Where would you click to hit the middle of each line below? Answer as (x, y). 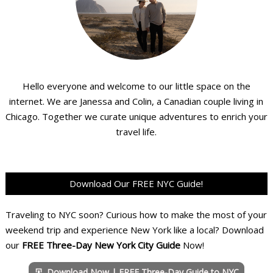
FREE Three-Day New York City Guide (101, 245)
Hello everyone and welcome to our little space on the (136, 86)
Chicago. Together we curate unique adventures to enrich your (136, 117)
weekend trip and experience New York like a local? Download (134, 229)
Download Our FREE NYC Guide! (136, 184)
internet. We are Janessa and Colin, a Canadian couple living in (136, 101)
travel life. (136, 132)
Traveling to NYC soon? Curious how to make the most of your (136, 214)
